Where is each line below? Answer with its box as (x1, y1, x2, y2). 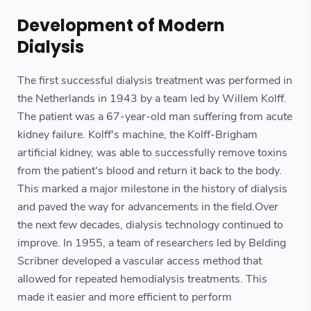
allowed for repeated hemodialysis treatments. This (17, 271, 267, 287)
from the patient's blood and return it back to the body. (17, 162, 282, 178)
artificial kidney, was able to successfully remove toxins (17, 144, 287, 160)
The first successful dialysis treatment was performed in (17, 72, 292, 88)
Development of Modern (17, 13, 225, 37)
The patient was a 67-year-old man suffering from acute (17, 108, 292, 124)
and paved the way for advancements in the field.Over (17, 199, 278, 215)
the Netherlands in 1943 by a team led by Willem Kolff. (17, 90, 287, 106)
